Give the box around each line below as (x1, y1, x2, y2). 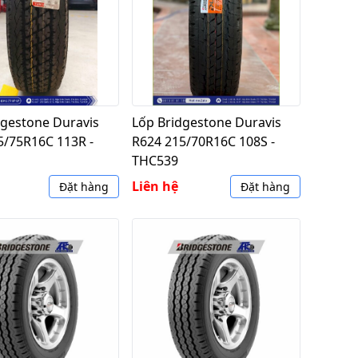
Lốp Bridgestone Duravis (131, 113, 281, 131)
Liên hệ (131, 177, 178, 195)
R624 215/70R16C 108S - (131, 133, 275, 150)
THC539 (131, 152, 178, 169)
